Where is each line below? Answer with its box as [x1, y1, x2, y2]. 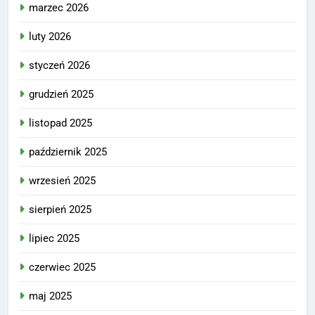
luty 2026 [29, 30, 71, 43]
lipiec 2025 [29, 231, 79, 245]
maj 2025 [29, 289, 72, 302]
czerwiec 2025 [29, 260, 96, 274]
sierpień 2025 [29, 202, 91, 216]
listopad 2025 [29, 116, 92, 129]
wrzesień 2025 [29, 174, 96, 187]
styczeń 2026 [29, 58, 90, 72]
